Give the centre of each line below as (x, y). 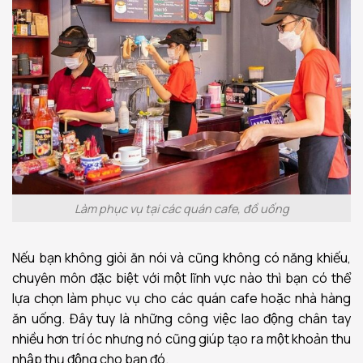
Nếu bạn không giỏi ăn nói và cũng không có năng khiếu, (181, 258)
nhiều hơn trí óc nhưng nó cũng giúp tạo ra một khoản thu (181, 339)
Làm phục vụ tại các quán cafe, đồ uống (181, 208)
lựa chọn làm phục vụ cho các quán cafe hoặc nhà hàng (181, 299)
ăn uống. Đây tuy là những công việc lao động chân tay (181, 319)
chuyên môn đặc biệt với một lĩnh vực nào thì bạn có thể (181, 278)
